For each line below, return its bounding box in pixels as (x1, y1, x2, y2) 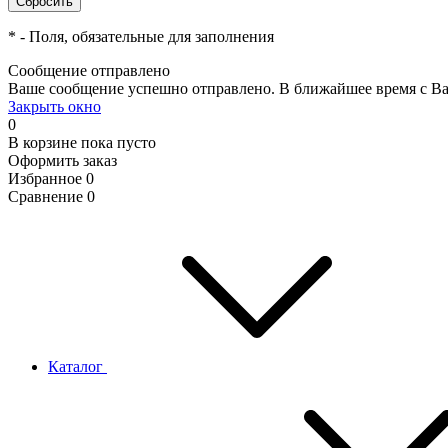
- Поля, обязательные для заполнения (16, 28, 274, 45)
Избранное (8, 170, 82, 187)
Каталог (48, 358, 107, 375)
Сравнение (8, 188, 83, 205)
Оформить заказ (8, 152, 117, 169)
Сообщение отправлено (8, 62, 170, 79)
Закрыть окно (8, 98, 101, 115)
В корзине (8, 134, 81, 151)
